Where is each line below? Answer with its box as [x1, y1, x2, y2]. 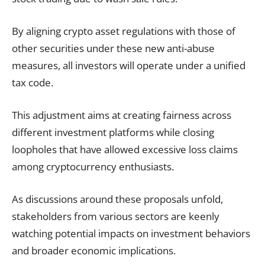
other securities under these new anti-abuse [12, 41, 215, 55]
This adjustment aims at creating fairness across [12, 108, 231, 122]
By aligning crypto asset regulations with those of [12, 24, 235, 38]
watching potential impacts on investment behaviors [12, 226, 250, 240]
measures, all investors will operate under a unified [12, 58, 245, 72]
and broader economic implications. [12, 243, 176, 257]
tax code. [12, 75, 53, 89]
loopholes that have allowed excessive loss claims [12, 142, 238, 156]
